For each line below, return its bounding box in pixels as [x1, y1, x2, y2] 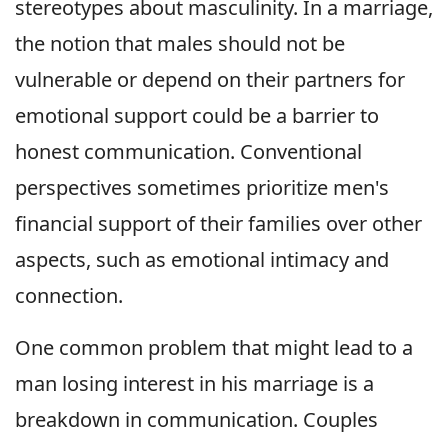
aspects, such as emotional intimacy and [15, 246, 389, 274]
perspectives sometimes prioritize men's [15, 174, 389, 202]
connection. [15, 282, 123, 310]
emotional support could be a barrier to [15, 102, 379, 130]
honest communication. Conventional [15, 138, 362, 166]
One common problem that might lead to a [15, 334, 413, 362]
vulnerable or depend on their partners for [15, 66, 405, 94]
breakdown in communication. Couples [15, 406, 378, 434]
